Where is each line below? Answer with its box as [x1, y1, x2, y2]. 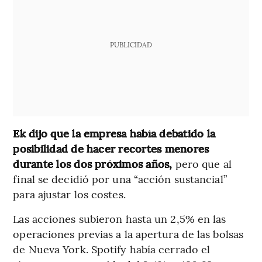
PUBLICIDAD [109, 39, 152, 49]
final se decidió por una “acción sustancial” [13, 171, 227, 186]
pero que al [172, 156, 232, 171]
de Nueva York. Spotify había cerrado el [13, 241, 211, 256]
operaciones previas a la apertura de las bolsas [13, 226, 244, 241]
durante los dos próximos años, [13, 156, 173, 171]
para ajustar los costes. [13, 186, 126, 201]
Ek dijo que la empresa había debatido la [13, 125, 215, 140]
